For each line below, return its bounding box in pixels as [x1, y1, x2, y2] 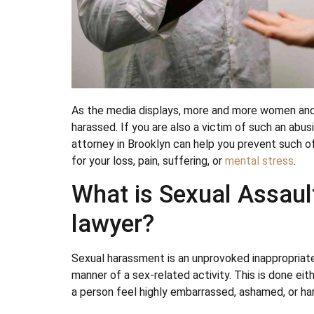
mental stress [225, 154, 294, 168]
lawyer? [71, 209, 154, 238]
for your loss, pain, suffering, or [71, 154, 225, 168]
